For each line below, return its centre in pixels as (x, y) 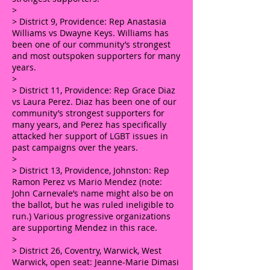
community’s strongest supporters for (88, 113)
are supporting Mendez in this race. (85, 228)
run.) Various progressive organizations (91, 216)
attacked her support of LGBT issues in (90, 136)
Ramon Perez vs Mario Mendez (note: (87, 182)
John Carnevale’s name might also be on (93, 193)
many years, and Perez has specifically (89, 124)
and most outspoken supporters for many (96, 56)
